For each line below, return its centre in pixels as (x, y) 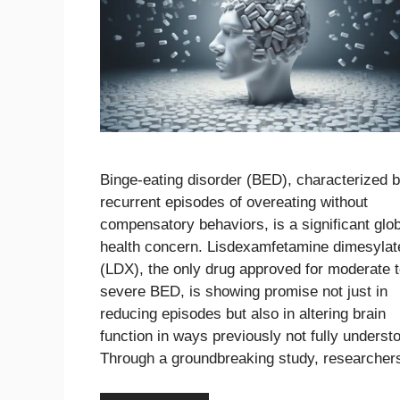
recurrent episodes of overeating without (234, 203)
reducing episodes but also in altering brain (243, 314)
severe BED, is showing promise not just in (244, 292)
